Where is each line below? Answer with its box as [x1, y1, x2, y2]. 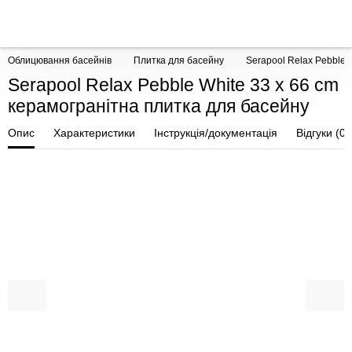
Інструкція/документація [154, 126, 277, 139]
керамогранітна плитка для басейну [8, 96, 310, 116]
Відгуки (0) [296, 126, 350, 139]
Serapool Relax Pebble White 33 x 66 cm [8, 75, 339, 95]
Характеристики [53, 126, 135, 139]
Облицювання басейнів [8, 55, 112, 66]
